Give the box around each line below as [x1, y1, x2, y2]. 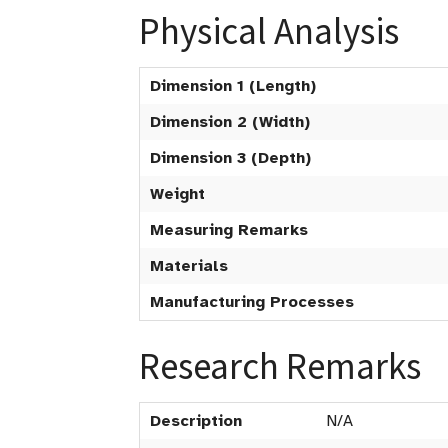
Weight [150, 184, 205, 204]
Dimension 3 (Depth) [150, 148, 311, 168]
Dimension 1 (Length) [150, 76, 316, 96]
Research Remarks [139, 343, 421, 389]
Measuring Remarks [150, 220, 308, 240]
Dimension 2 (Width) [150, 112, 310, 132]
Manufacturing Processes [150, 292, 354, 312]
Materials [150, 256, 228, 276]
